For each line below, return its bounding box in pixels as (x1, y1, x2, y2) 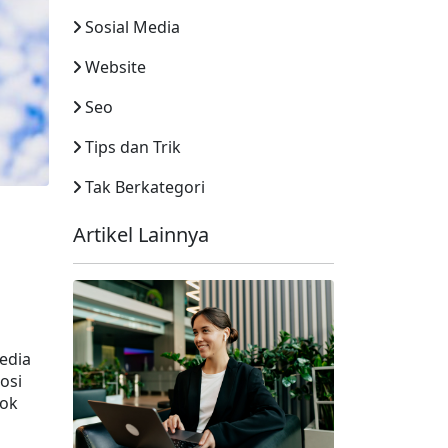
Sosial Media (85, 16, 180, 38)
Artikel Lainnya (73, 221, 209, 248)
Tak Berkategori (85, 176, 205, 198)
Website (85, 56, 146, 78)
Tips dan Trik (85, 136, 181, 158)
